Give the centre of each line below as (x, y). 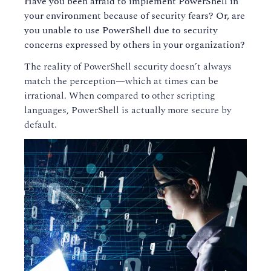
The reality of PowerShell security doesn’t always (128, 67)
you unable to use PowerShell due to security (121, 30)
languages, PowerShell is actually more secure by (128, 110)
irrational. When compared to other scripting (119, 96)
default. (41, 125)
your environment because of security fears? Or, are (135, 16)
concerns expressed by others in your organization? (135, 45)
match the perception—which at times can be (121, 81)
